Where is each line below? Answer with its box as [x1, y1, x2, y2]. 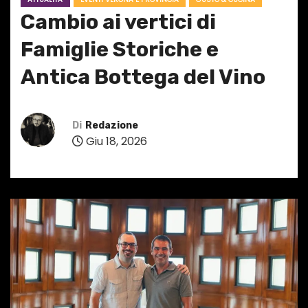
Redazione [85, 119, 138, 131]
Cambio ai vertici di [21, 10, 216, 35]
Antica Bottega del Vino [21, 65, 265, 90]
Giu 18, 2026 [83, 133, 147, 149]
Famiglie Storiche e [21, 37, 219, 63]
